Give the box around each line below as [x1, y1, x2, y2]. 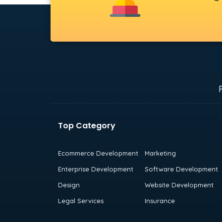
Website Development [144, 180, 214, 189]
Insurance [144, 196, 175, 205]
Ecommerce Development [58, 149, 138, 157]
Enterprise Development [58, 165, 133, 173]
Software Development [144, 165, 218, 173]
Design [58, 180, 80, 189]
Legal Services [58, 196, 104, 205]
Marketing [144, 149, 176, 157]
